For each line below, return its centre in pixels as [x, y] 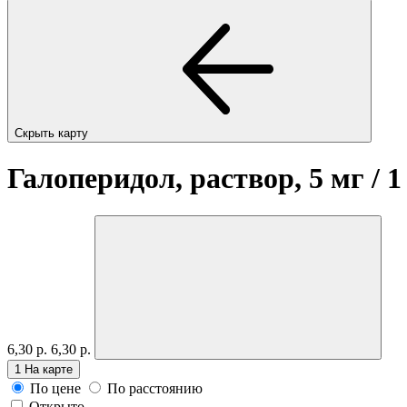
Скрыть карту [53, 133]
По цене [55, 388]
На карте [49, 369]
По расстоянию [155, 388]
